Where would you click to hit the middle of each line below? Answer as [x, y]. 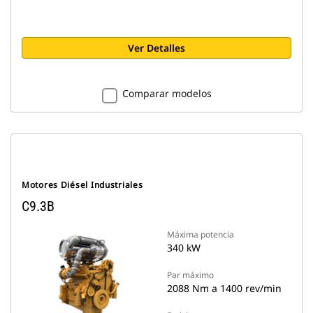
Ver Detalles [156, 48]
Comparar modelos [167, 93]
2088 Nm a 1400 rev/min [224, 288]
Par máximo [190, 275]
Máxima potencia [201, 234]
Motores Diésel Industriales [82, 185]
